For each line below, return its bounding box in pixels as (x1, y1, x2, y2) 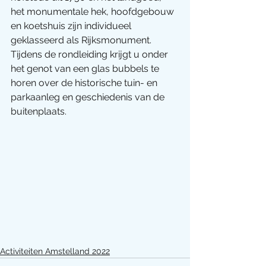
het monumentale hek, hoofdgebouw (11, 6, 176, 17)
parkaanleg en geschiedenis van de (11, 91, 167, 103)
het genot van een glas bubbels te (11, 63, 161, 74)
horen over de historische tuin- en (11, 77, 160, 88)
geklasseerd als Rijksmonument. (11, 34, 154, 46)
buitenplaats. (11, 106, 69, 117)
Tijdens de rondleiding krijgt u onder (11, 49, 170, 60)
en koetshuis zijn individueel (11, 20, 134, 31)
